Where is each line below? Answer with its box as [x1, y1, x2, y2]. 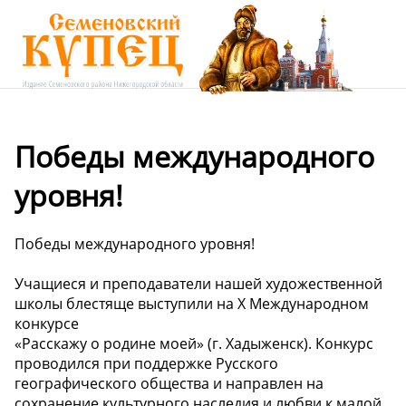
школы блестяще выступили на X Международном [14, 293, 369, 314]
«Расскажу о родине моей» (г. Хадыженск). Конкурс [14, 333, 373, 353]
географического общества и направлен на [14, 372, 324, 393]
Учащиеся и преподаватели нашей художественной [14, 273, 382, 294]
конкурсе [14, 313, 79, 333]
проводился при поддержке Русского [14, 353, 278, 373]
